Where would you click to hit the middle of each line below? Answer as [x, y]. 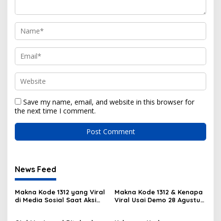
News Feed [36, 169]
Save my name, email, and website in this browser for [109, 102]
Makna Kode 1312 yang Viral [60, 192]
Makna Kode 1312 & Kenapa [158, 192]
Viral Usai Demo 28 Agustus [159, 200]
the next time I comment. [55, 110]
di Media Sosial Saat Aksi [55, 200]
